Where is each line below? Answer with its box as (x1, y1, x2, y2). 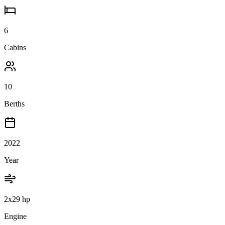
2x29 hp (4, 194, 30, 203)
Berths (4, 99, 25, 108)
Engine (4, 211, 27, 220)
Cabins (4, 43, 26, 52)
